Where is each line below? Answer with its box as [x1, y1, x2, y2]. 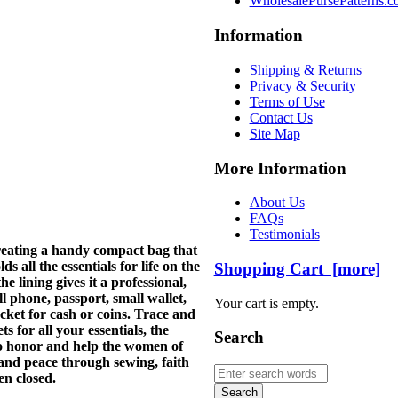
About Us [249, 195, 305, 211]
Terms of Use [249, 93, 325, 109]
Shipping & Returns [249, 61, 362, 77]
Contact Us [249, 109, 313, 125]
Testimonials [249, 227, 320, 243]
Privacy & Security [249, 77, 356, 93]
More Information [213, 158, 346, 178]
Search [213, 328, 264, 347]
